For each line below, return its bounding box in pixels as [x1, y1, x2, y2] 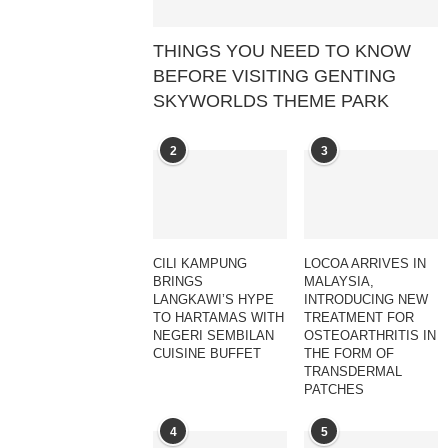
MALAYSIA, [304, 273, 375, 289]
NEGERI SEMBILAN [153, 327, 275, 343]
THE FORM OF [304, 345, 395, 361]
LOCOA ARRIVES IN [304, 255, 427, 271]
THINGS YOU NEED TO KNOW [153, 40, 412, 61]
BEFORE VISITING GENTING [153, 65, 397, 86]
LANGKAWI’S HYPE [153, 291, 275, 307]
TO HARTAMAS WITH [153, 309, 285, 325]
